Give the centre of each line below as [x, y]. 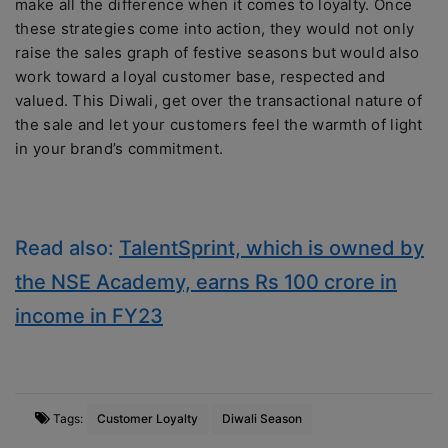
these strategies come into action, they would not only [215, 28]
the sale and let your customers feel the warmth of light [219, 124]
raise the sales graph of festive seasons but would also [217, 52]
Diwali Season [262, 418]
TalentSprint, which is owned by [271, 248]
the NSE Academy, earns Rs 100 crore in [206, 282]
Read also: [67, 248]
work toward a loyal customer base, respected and [200, 76]
